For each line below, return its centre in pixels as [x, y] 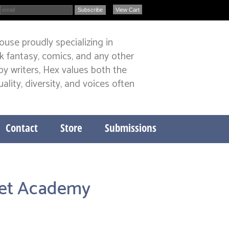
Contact [21, 128]
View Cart [128, 10]
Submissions [130, 128]
